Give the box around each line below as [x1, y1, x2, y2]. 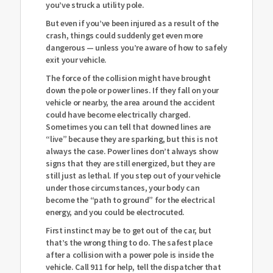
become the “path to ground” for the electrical [46, 194, 215, 206]
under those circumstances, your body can [46, 182, 200, 194]
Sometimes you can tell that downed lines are [46, 121, 211, 133]
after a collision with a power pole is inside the [46, 249, 214, 261]
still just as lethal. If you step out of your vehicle [46, 170, 221, 182]
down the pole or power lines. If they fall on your [46, 85, 219, 96]
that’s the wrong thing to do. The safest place [46, 237, 213, 249]
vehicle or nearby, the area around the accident [46, 97, 215, 108]
